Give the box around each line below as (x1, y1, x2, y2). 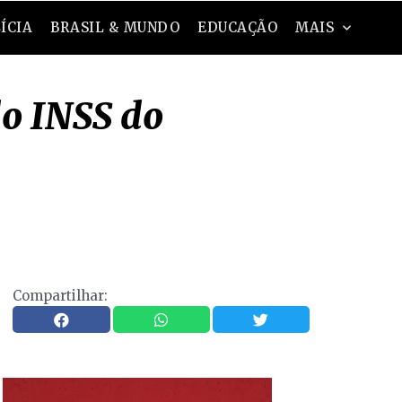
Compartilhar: (13, 287, 109, 304)
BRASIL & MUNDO (50, 19, 180, 36)
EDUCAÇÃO (197, 19, 278, 36)
